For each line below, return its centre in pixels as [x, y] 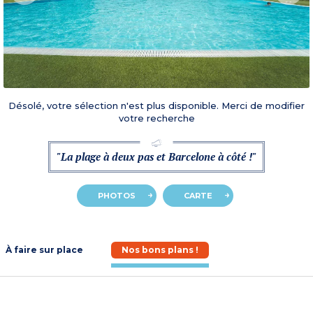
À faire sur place [44, 250]
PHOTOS [116, 196]
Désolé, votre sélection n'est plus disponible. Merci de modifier [156, 106]
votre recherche [156, 118]
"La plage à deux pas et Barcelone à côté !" [156, 157]
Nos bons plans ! [160, 250]
